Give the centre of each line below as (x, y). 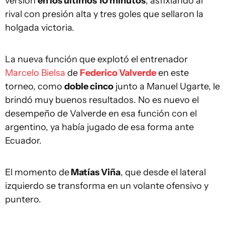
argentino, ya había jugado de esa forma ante (99, 127)
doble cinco (89, 86)
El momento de (37, 172)
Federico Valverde (118, 73)
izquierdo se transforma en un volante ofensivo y (107, 186)
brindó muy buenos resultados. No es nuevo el (102, 100)
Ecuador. (23, 141)
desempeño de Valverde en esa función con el (101, 114)
